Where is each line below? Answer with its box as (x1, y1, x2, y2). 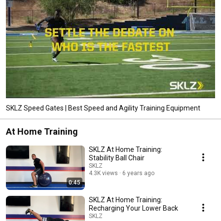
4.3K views (89, 169, 118, 177)
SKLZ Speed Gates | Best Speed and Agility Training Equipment (6, 104, 200, 112)
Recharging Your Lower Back (89, 204, 178, 212)
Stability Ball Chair (89, 153, 145, 162)
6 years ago (122, 169, 154, 177)
